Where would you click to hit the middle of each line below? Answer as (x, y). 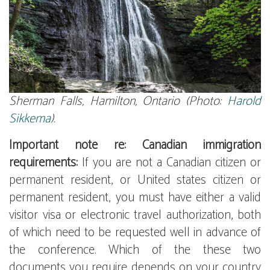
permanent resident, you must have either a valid (135, 198)
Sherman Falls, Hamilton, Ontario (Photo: (118, 101)
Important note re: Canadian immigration (135, 145)
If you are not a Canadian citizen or (169, 163)
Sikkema (30, 119)
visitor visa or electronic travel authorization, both (135, 215)
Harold (244, 101)
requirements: (43, 163)
